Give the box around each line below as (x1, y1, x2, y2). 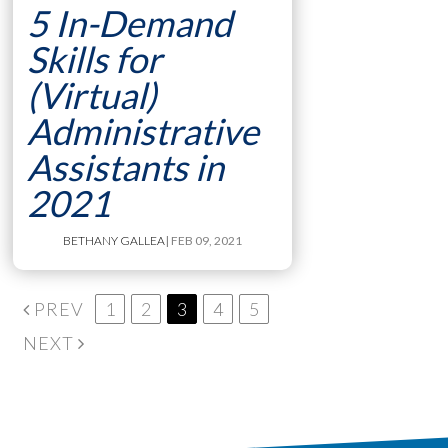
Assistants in (26, 144, 224, 189)
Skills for (26, 36, 162, 81)
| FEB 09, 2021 (165, 232, 243, 248)
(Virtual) (26, 72, 157, 117)
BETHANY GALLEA (63, 232, 166, 248)
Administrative (26, 108, 259, 153)
